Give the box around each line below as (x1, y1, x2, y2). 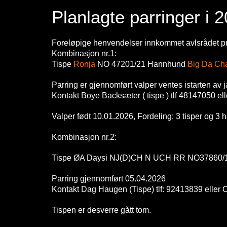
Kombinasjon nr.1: (52, 49, 119, 58)
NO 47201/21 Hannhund (97, 60, 187, 69)
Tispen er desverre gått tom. (52, 206, 153, 215)
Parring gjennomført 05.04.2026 (52, 174, 166, 183)
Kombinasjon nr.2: (52, 133, 119, 142)
